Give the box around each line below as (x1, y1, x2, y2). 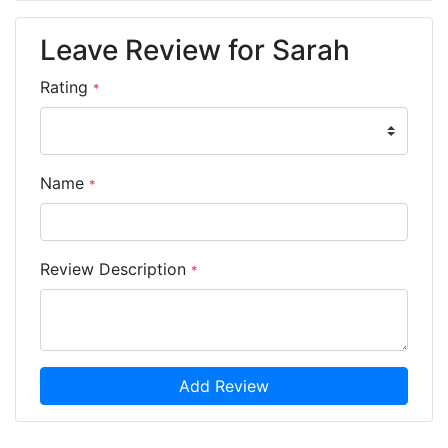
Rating (40, 76, 93, 97)
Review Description (40, 258, 191, 279)
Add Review (179, 375, 269, 396)
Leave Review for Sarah (40, 32, 350, 67)
